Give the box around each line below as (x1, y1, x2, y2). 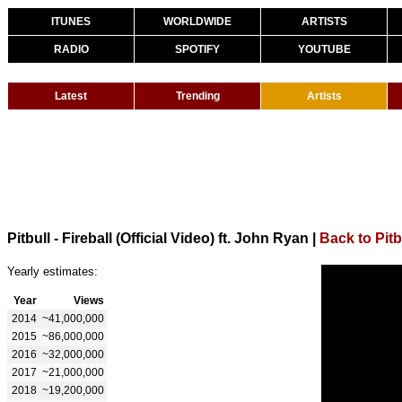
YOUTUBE (297, 43, 351, 56)
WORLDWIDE (163, 15, 232, 28)
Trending (175, 90, 220, 102)
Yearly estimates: (7, 264, 98, 278)
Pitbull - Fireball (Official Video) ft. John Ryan (7, 230, 309, 246)
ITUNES (51, 15, 91, 28)
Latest (55, 90, 87, 102)
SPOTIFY (175, 43, 220, 56)
